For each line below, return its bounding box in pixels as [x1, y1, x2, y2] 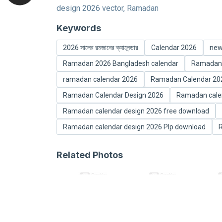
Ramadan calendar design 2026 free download [63, 107, 209, 115]
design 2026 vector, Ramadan [56, 3, 159, 13]
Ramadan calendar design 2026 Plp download [63, 122, 206, 131]
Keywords [56, 23, 101, 33]
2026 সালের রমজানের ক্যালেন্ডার [63, 43, 138, 52]
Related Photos [56, 149, 123, 160]
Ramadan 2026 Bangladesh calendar [63, 59, 178, 67]
